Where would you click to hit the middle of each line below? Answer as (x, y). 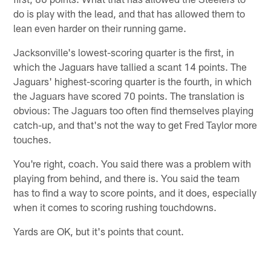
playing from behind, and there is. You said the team (127, 178)
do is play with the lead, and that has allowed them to (129, 13)
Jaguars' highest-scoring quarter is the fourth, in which (133, 81)
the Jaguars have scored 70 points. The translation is (129, 95)
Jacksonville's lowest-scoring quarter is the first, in (124, 52)
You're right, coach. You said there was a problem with (132, 163)
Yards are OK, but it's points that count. (99, 231)
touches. (33, 139)
